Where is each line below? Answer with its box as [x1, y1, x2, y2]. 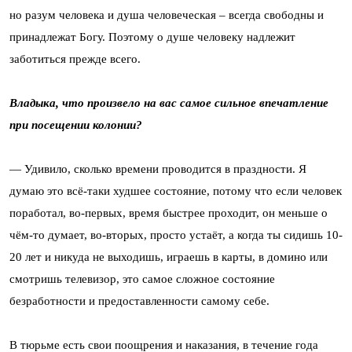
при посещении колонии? [9, 119, 142, 131]
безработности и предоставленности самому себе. [9, 295, 269, 307]
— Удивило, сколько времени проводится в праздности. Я [9, 163, 306, 175]
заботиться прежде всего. [9, 53, 141, 65]
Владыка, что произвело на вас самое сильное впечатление [9, 97, 332, 109]
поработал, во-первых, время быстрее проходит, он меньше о [9, 207, 328, 219]
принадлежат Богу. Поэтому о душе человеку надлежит [9, 31, 295, 43]
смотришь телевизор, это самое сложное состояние [9, 273, 275, 285]
